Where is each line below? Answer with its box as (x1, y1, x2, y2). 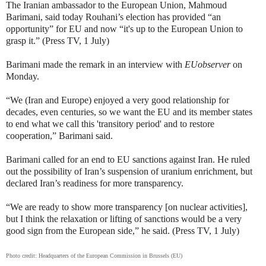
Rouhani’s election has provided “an (85, 11, 221, 22)
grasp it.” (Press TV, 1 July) (6, 35, 109, 46)
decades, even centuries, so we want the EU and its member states (6, 106, 252, 117)
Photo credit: (6, 252, 39, 259)
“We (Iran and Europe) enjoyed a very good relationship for (6, 94, 229, 105)
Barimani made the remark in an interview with (6, 59, 185, 69)
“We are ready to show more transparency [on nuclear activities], (6, 201, 248, 212)
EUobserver (185, 59, 230, 69)
